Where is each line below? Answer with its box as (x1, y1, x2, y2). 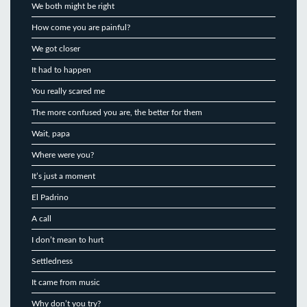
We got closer (32, 44, 80, 53)
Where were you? (32, 150, 94, 159)
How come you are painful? (32, 23, 130, 32)
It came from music (32, 278, 100, 286)
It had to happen (32, 65, 91, 74)
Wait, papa (32, 129, 70, 138)
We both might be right (32, 1, 114, 10)
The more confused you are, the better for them (32, 108, 202, 116)
